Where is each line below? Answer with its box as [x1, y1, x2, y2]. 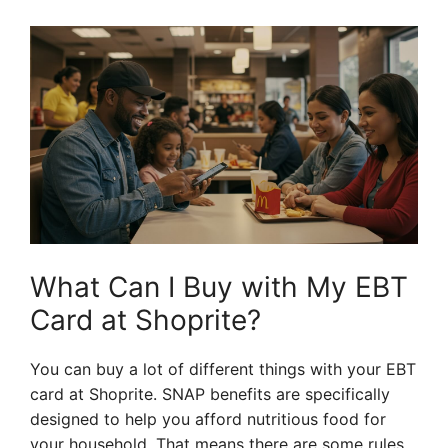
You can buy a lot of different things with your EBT [30, 359, 416, 380]
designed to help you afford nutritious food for [30, 409, 386, 430]
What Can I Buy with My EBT [30, 270, 408, 305]
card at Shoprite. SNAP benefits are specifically [30, 384, 390, 405]
